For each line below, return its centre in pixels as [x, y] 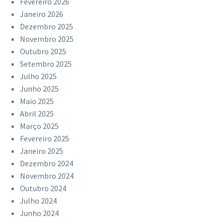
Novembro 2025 [47, 39]
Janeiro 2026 [42, 14]
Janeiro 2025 [42, 151]
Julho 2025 [38, 76]
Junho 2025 [39, 89]
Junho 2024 [39, 213]
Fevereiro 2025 [45, 139]
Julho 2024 [38, 201]
